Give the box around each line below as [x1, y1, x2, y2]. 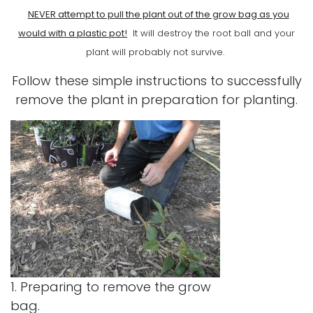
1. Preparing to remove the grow [10, 277, 211, 296]
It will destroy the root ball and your [127, 26, 295, 40]
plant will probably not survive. [86, 45, 227, 59]
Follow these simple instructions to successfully [11, 71, 302, 89]
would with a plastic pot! [18, 26, 127, 40]
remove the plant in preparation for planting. [15, 90, 298, 108]
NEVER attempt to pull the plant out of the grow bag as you [27, 7, 289, 21]
